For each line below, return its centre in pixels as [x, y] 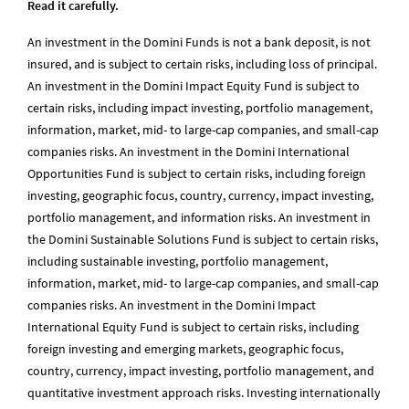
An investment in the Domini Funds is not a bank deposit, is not [199, 42]
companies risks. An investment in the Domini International [189, 152]
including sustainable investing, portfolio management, [178, 261]
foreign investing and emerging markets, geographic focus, [185, 349]
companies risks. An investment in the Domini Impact [172, 305]
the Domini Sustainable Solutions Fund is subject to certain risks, [203, 239]
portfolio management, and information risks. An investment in [199, 217]
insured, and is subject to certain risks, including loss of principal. [202, 64]
